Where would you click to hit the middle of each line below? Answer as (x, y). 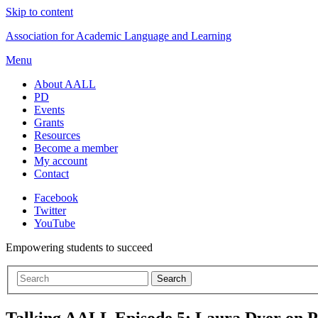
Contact (51, 174)
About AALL (65, 84)
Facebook (56, 198)
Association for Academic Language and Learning (119, 36)
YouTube (55, 223)
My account (61, 161)
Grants (49, 122)
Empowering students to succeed (79, 247)
